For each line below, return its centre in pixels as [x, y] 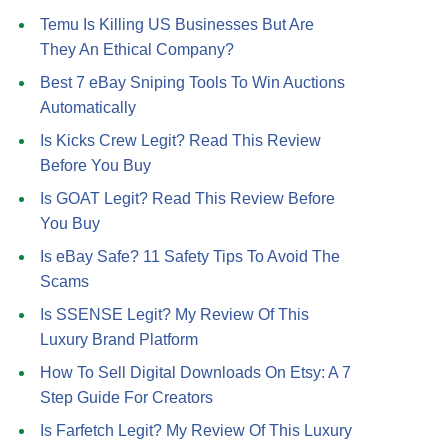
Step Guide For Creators [126, 397]
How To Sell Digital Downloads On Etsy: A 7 [195, 372]
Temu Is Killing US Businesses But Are [177, 24]
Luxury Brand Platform [119, 339]
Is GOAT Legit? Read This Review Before [187, 198]
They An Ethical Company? [137, 49]
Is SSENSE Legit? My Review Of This [174, 314]
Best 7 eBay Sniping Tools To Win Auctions [192, 82]
